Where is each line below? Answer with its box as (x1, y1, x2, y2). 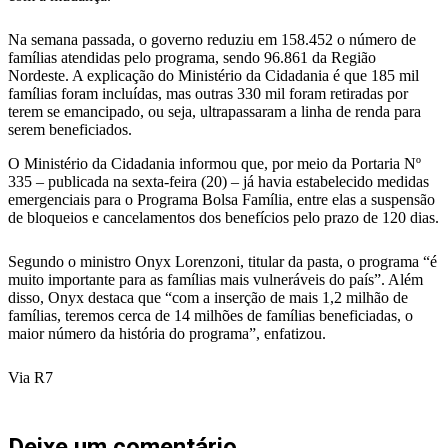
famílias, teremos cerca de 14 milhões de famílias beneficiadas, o (8, 306, 413, 324)
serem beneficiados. (8, 120, 132, 138)
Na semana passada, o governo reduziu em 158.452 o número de (8, 30, 416, 48)
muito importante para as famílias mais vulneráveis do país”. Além (8, 270, 423, 288)
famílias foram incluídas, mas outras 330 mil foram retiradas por (8, 84, 408, 102)
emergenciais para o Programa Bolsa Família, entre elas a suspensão (8, 190, 435, 208)
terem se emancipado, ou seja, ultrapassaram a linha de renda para (8, 102, 421, 120)
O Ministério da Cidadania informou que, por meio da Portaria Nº (8, 154, 421, 172)
